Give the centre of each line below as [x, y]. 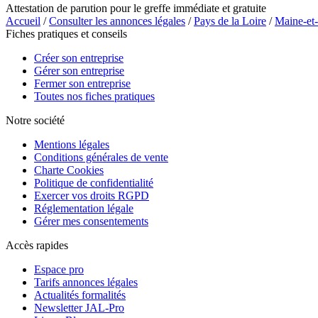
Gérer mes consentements [91, 221]
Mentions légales [72, 144]
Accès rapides [37, 245]
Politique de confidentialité [94, 182]
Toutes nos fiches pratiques [94, 96]
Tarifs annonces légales [86, 282]
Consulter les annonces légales [117, 21]
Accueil [23, 21]
